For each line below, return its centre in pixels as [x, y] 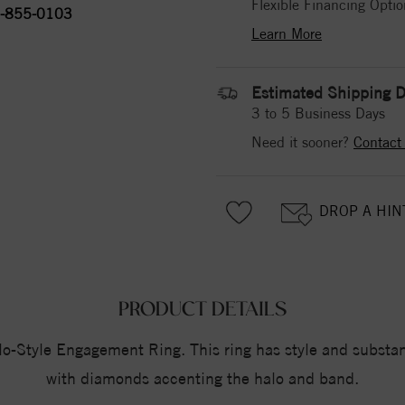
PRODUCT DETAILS [202, 310]
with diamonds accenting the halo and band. [202, 378]
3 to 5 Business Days [318, 113]
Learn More [287, 33]
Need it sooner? [302, 142]
